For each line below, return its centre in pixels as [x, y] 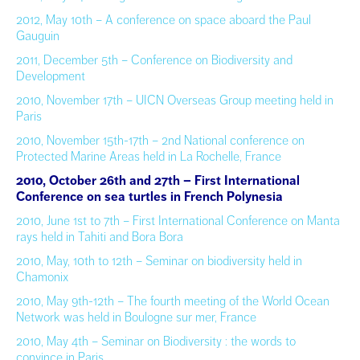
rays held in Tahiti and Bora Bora [100, 237]
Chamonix [42, 277]
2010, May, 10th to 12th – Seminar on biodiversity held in [159, 261]
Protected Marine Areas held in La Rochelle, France [149, 156]
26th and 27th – [147, 180]
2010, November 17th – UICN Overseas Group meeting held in [175, 100]
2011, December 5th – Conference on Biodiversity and [154, 60]
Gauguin [38, 36]
